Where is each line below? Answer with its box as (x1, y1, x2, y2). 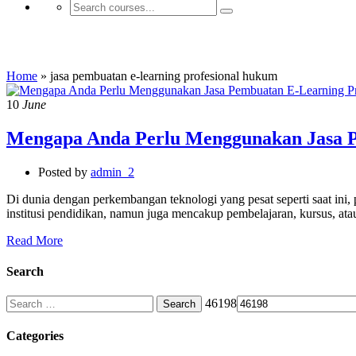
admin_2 (91, 164, 134, 179)
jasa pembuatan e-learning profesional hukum (50, 68, 277, 83)
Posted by (38, 164, 87, 179)
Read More (6, 233, 63, 247)
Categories (6, 329, 64, 343)
